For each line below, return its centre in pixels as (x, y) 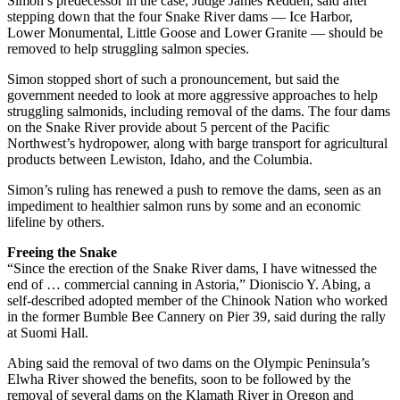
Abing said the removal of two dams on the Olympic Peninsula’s (188, 362)
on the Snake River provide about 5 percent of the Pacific (168, 127)
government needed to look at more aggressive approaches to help (192, 95)
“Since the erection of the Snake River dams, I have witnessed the (192, 268)
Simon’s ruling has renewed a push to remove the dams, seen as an (194, 189)
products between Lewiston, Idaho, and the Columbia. (160, 159)
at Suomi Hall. (48, 332)
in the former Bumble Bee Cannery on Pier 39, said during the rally (196, 316)
